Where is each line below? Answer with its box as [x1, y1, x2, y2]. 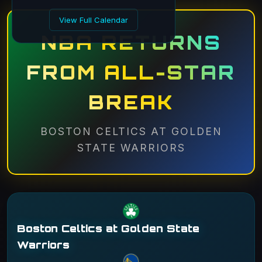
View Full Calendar [59, 15, 128, 25]
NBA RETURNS [40, 31, 222, 54]
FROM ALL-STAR [26, 61, 236, 84]
